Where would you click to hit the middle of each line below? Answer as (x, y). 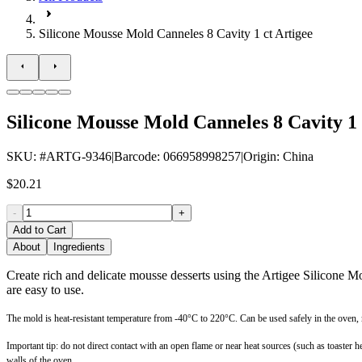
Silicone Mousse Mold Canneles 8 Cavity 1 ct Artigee (176, 34)
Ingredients (79, 246)
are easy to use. (45, 289)
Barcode (135, 156)
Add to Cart (40, 229)
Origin (260, 156)
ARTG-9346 (79, 156)
